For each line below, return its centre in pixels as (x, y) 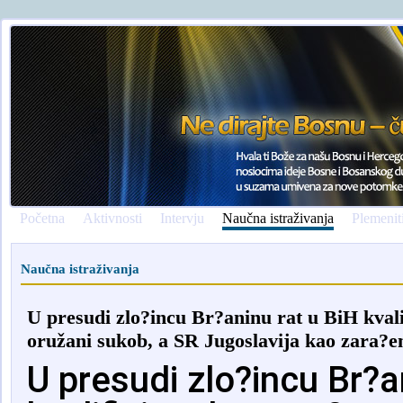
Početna (42, 218)
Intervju (182, 218)
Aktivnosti (112, 218)
